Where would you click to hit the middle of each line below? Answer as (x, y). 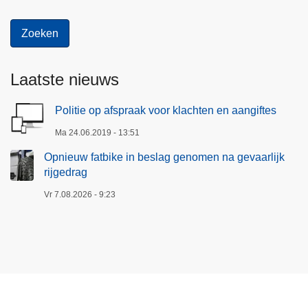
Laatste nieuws (65, 80)
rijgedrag (66, 173)
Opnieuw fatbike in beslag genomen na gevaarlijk (164, 157)
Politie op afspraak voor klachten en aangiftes (166, 111)
